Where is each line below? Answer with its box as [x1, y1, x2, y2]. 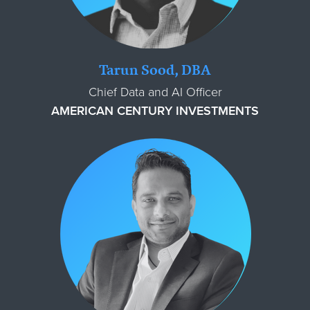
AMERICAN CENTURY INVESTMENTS [51, 102, 259, 118]
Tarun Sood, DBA [99, 59, 211, 80]
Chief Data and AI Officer [88, 84, 222, 100]
